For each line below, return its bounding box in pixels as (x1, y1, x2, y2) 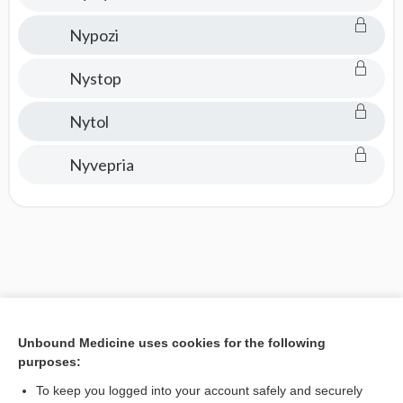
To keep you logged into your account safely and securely (36, 383, 363, 398)
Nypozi (68, 25, 119, 45)
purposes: (18, 354, 81, 369)
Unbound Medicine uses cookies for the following (18, 336, 326, 350)
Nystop (68, 68, 121, 88)
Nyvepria (68, 155, 134, 175)
